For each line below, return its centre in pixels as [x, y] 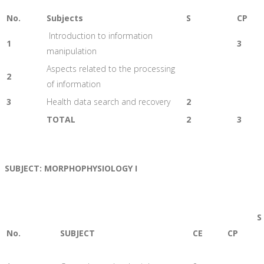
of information [74, 84]
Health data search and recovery [108, 101]
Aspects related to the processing [111, 68]
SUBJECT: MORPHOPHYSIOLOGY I [71, 168]
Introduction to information [100, 35]
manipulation [72, 51]
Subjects [65, 18]
